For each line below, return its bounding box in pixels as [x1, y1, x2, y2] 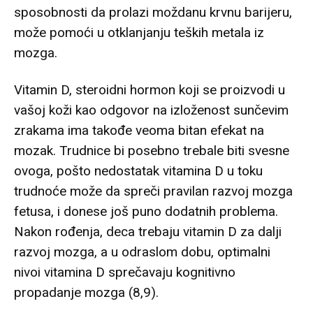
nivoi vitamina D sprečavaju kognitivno [14, 264, 235, 281]
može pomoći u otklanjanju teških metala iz [14, 24, 264, 41]
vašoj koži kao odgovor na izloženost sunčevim [14, 102, 289, 119]
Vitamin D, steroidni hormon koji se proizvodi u [14, 82, 285, 99]
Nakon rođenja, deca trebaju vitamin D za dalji [14, 224, 282, 240]
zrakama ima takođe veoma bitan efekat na [14, 122, 264, 139]
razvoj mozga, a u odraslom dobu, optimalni [14, 244, 270, 261]
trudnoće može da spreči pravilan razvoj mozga [14, 183, 293, 200]
